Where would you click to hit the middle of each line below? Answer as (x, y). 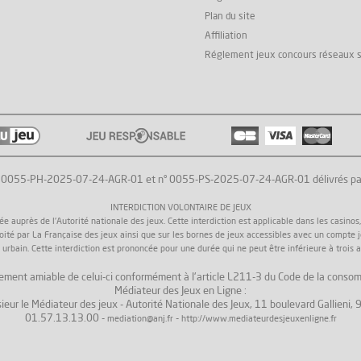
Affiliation (226, 37)
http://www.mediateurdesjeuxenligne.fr (259, 320)
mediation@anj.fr (140, 320)
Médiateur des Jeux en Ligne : (180, 292)
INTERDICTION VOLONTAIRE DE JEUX (180, 209)
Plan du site (230, 17)
